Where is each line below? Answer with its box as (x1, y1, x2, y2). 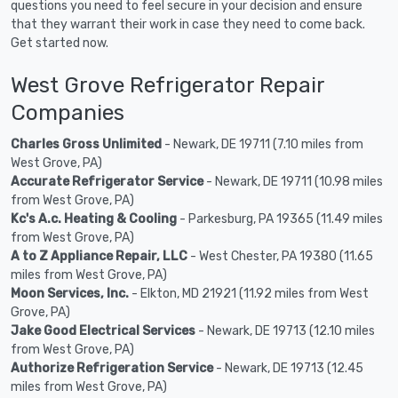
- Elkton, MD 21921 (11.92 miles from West (129, 285, 369, 301)
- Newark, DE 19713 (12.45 (213, 360, 363, 376)
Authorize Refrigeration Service (11, 360, 213, 376)
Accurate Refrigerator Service (11, 173, 203, 189)
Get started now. (11, 35, 108, 51)
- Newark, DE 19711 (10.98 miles (203, 173, 383, 189)
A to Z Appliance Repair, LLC (11, 248, 187, 264)
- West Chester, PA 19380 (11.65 (187, 248, 373, 264)
